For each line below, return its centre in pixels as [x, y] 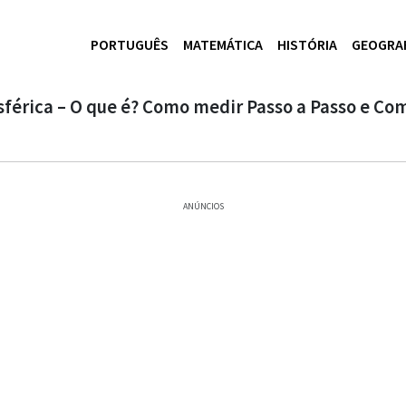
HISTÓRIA [307, 44]
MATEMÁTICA [223, 44]
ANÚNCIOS [203, 206]
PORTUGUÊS [130, 44]
